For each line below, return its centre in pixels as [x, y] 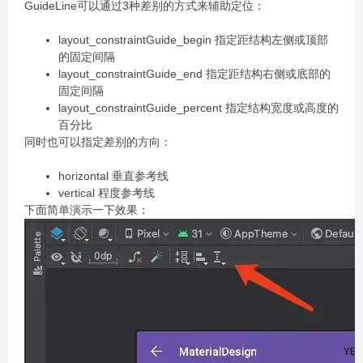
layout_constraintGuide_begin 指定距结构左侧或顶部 [193, 40]
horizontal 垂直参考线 [113, 176]
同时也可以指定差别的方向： [98, 142]
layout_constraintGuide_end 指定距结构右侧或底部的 [194, 74]
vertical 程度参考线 [107, 193]
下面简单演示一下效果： [87, 210]
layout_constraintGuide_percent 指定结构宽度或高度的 [199, 108]
